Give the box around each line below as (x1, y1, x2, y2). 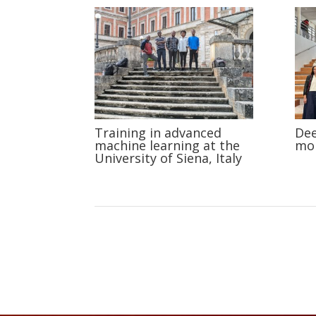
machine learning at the (95, 136, 241, 154)
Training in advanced (95, 123, 222, 141)
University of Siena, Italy (95, 149, 243, 166)
